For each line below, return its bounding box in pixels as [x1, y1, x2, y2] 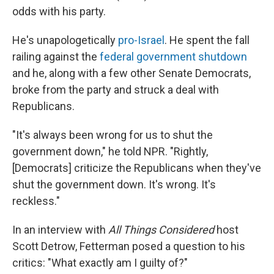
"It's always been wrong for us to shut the [12, 128, 213, 141]
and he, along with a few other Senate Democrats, [12, 66, 251, 80]
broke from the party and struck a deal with [12, 83, 219, 96]
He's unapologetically [12, 33, 118, 46]
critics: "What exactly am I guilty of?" [12, 256, 188, 269]
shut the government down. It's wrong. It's [12, 177, 216, 191]
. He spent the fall [165, 33, 250, 46]
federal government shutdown [100, 50, 247, 63]
